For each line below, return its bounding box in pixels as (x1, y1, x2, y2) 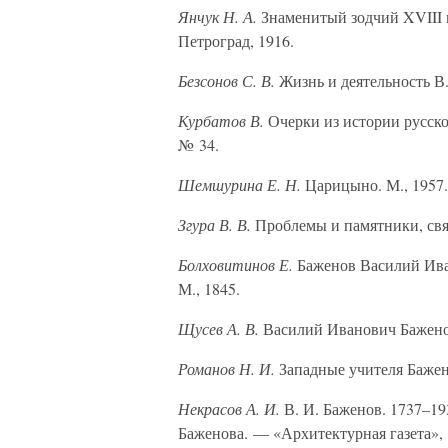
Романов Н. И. (178, 358, 275, 379)
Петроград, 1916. (178, 30, 294, 51)
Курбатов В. (178, 110, 264, 131)
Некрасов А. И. (178, 398, 280, 419)
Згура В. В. (178, 214, 251, 235)
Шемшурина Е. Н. (178, 174, 301, 195)
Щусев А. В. (178, 318, 259, 339)
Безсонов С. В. (178, 70, 275, 91)
